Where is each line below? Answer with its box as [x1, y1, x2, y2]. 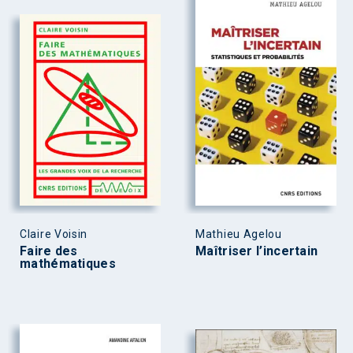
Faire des [20, 243, 78, 259]
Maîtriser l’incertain [195, 243, 318, 259]
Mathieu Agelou [195, 228, 282, 241]
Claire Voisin [20, 228, 88, 241]
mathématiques [20, 256, 116, 272]
